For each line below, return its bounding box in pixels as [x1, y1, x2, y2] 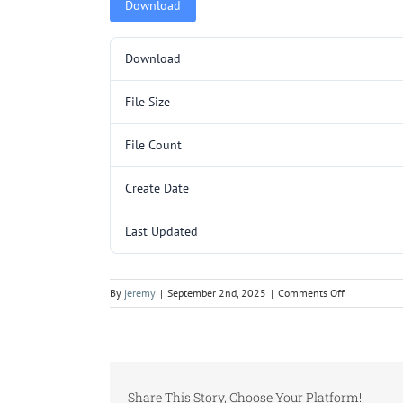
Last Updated [125, 222, 198, 239]
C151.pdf [344, 302, 386, 317]
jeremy [124, 285, 156, 300]
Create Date [125, 179, 189, 196]
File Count [125, 136, 182, 153]
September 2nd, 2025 [167, 285, 266, 300]
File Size [125, 93, 170, 110]
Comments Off [278, 285, 345, 300]
